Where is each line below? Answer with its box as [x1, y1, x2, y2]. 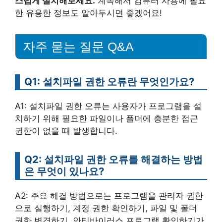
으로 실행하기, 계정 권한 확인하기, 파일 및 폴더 [15, 203, 197, 213]
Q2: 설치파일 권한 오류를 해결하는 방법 [24, 153, 203, 166]
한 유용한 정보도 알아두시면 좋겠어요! [15, 7, 162, 18]
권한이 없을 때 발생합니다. [15, 125, 117, 136]
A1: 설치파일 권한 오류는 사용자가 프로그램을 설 [15, 101, 202, 111]
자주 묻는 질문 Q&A [23, 39, 134, 54]
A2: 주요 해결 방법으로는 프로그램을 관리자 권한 [15, 190, 203, 201]
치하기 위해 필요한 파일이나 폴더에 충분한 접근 [15, 113, 198, 123]
